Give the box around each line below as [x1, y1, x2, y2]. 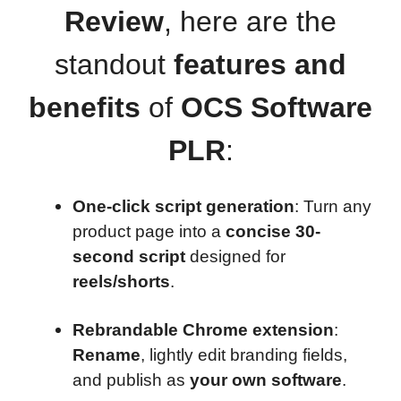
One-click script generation [73, 197, 294, 217]
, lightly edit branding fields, [141, 345, 347, 364]
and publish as [73, 370, 190, 389]
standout [55, 47, 174, 81]
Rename [73, 345, 141, 364]
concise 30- [226, 222, 320, 242]
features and [174, 47, 346, 81]
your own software [190, 370, 342, 389]
